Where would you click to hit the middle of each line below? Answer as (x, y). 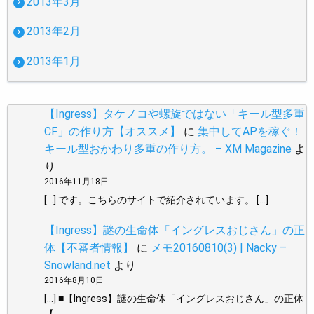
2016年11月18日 (76, 182)
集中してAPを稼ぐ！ (250, 132)
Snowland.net (77, 265)
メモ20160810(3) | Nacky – (219, 247)
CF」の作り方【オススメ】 (112, 132)
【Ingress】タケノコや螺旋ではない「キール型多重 (175, 114)
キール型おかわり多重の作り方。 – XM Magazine (168, 149)
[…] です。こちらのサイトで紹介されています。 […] (156, 200)
